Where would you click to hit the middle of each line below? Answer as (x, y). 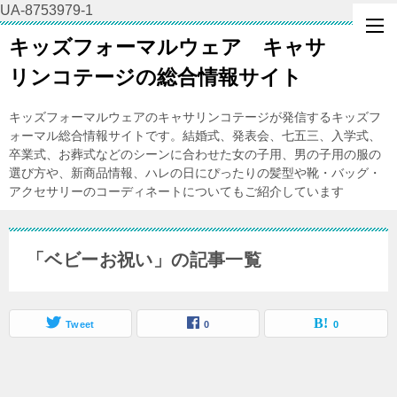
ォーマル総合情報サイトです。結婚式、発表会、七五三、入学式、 (195, 136)
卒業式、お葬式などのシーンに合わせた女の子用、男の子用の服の (195, 154)
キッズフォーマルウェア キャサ (167, 47)
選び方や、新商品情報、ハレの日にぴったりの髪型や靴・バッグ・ (195, 173)
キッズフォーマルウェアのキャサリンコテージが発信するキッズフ (195, 117)
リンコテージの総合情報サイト (156, 77)
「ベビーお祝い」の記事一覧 (144, 260)
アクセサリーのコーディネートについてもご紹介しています (176, 191)
